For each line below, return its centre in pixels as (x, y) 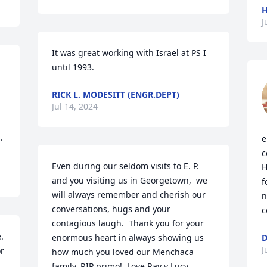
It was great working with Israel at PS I (129, 53)
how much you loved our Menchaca (123, 252)
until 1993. (73, 67)
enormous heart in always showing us (128, 237)
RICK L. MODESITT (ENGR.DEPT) (116, 94)
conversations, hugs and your (111, 209)
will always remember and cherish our (129, 195)
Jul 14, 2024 (75, 106)
